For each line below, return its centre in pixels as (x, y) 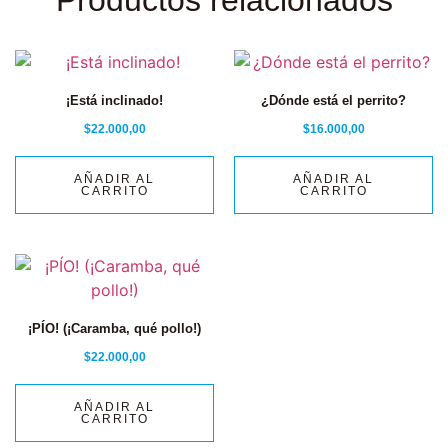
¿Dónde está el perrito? (333, 100)
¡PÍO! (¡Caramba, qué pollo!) (114, 328)
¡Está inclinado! (114, 100)
